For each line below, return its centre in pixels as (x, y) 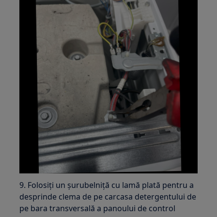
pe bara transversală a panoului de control (98, 208)
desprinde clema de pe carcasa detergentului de (108, 196)
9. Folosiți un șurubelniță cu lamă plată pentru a (107, 185)
